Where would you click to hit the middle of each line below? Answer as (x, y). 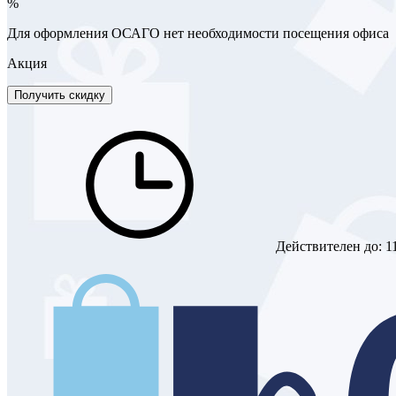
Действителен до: (329, 246)
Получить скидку (60, 95)
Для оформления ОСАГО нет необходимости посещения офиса (198, 33)
